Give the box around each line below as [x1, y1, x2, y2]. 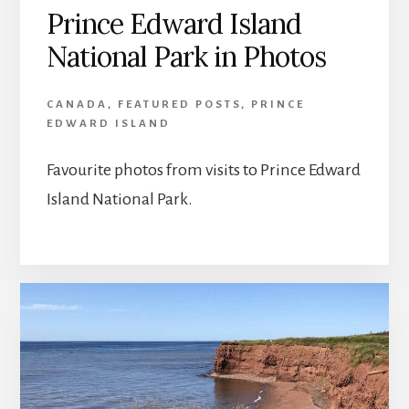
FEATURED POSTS [117, 98, 241, 110]
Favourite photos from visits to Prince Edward [46, 160, 361, 179]
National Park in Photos [46, 38, 326, 74]
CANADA [46, 98, 108, 110]
